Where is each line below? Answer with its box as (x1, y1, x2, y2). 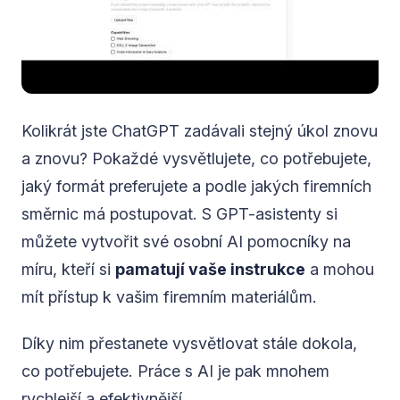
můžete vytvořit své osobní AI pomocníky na (21, 231, 351, 251)
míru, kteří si (21, 259, 115, 279)
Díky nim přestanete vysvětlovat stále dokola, (21, 334, 357, 353)
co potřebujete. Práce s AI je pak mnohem (21, 362, 329, 380)
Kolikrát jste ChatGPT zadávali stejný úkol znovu (21, 121, 378, 140)
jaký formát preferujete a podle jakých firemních (21, 176, 371, 196)
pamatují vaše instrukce (115, 259, 305, 279)
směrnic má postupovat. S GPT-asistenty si (21, 204, 337, 223)
